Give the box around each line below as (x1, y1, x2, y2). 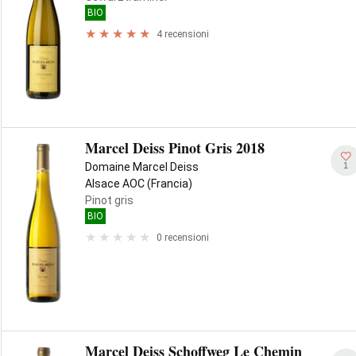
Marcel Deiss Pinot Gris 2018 (85, 137, 265, 158)
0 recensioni (157, 231, 209, 243)
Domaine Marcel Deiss (85, 161, 199, 173)
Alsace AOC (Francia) (85, 177, 192, 190)
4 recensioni (157, 28, 209, 40)
